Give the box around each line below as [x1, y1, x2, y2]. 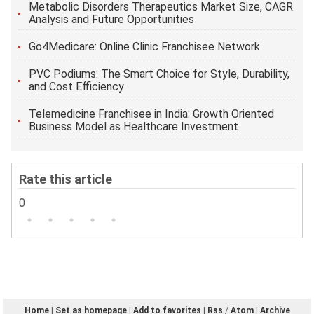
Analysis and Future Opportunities [29, 12, 195, 26]
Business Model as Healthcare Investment [29, 119, 239, 133]
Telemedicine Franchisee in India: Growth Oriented [29, 107, 275, 121]
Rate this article [19, 171, 113, 186]
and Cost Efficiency [29, 79, 125, 93]
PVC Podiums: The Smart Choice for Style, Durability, [29, 67, 290, 81]
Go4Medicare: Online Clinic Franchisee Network [29, 39, 261, 53]
